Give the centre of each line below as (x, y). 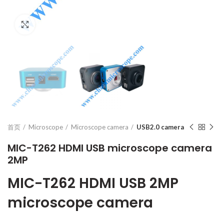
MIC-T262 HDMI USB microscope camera (110, 148)
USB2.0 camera (160, 127)
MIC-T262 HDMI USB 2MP (93, 183)
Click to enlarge (60, 24)
